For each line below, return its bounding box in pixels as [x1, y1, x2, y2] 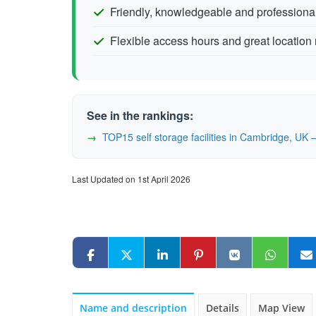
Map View [258, 301, 305, 315]
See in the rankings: [87, 107, 193, 123]
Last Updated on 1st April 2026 [72, 173, 190, 185]
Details [206, 301, 239, 315]
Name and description [80, 301, 187, 315]
